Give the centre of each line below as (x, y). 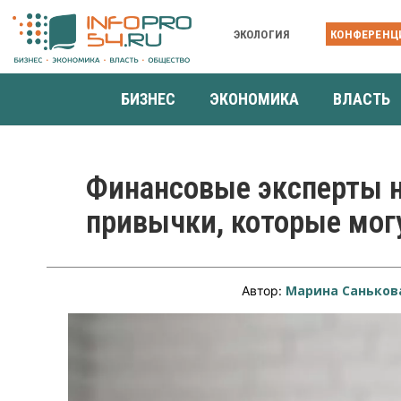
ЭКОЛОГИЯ (262, 34)
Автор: (264, 290)
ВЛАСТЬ (362, 98)
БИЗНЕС (148, 98)
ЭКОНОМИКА (254, 98)
